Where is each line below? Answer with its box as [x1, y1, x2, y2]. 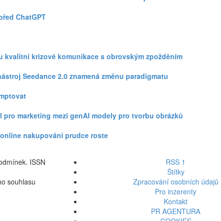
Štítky [167, 167, 184, 177]
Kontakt [164, 196, 187, 206]
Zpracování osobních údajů [133, 177, 219, 186]
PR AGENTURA [151, 206, 200, 216]
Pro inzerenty [155, 186, 196, 196]
